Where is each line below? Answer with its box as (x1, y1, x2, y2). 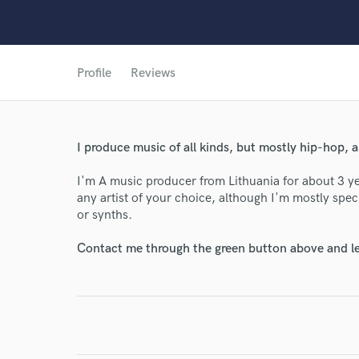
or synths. (77, 208, 132, 223)
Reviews (131, 66, 175, 81)
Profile (77, 66, 111, 81)
